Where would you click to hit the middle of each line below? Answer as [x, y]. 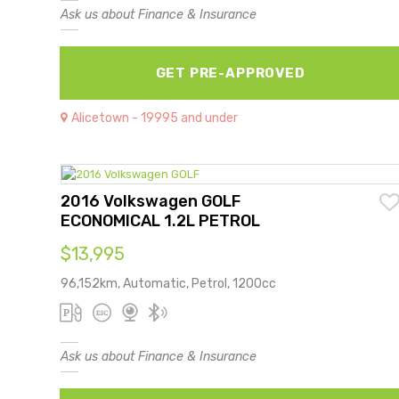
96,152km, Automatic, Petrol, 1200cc [168, 283]
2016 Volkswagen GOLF [151, 201]
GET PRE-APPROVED [230, 73]
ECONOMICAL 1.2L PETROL [160, 220]
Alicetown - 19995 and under [155, 118]
